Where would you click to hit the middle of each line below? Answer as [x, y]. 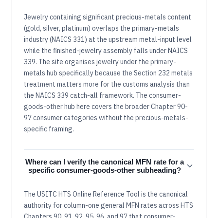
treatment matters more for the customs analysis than [107, 84]
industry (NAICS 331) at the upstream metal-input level [108, 40]
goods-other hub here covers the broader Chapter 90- [106, 107]
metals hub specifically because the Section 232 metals [108, 73]
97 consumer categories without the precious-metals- [106, 118]
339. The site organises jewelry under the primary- [100, 62]
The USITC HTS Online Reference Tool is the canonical [106, 194]
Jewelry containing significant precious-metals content [108, 17]
